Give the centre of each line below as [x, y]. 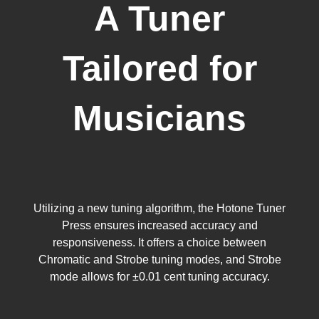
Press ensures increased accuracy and [159, 225]
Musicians [159, 118]
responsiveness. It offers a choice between [159, 242]
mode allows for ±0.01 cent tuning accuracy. [159, 276]
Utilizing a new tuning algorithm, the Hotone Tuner [159, 208]
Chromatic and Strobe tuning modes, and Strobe [159, 259]
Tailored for [159, 68]
